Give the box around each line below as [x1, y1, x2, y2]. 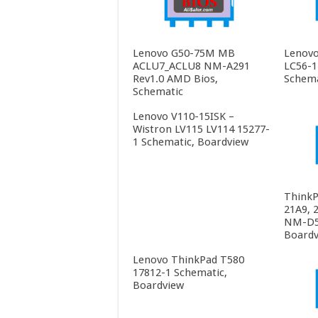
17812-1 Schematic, [133, 266, 227, 280]
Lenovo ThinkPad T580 [133, 253, 244, 267]
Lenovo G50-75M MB [133, 46, 235, 60]
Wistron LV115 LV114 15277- [133, 122, 270, 136]
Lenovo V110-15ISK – [133, 109, 234, 123]
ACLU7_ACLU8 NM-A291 [133, 59, 250, 72]
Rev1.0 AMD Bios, [133, 72, 218, 85]
